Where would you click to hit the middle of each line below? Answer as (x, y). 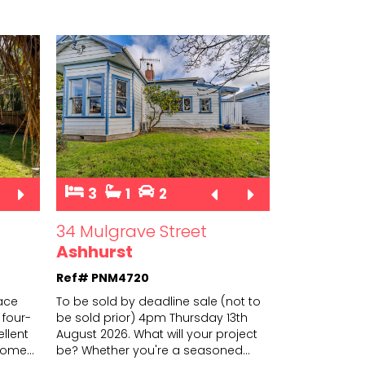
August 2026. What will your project (156, 334)
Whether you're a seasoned (162, 351)
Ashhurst (94, 252)
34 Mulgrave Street (131, 232)
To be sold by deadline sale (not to (158, 302)
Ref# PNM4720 (102, 278)
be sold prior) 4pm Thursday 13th (152, 318)
